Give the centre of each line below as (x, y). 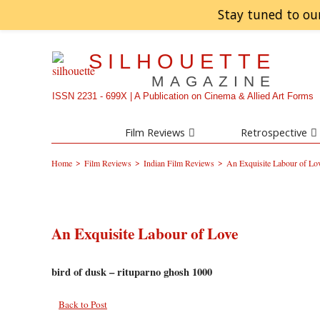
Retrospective (274, 132)
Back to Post (83, 305)
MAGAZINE (214, 82)
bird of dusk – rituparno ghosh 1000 (132, 272)
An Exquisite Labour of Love (145, 234)
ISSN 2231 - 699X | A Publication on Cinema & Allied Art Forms (183, 96)
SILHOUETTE (182, 61)
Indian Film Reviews (179, 163)
